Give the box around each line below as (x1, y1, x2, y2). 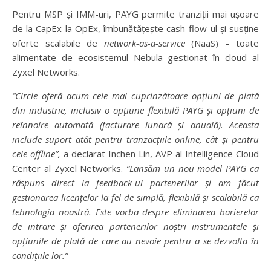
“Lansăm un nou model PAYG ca (126, 162, 260, 174)
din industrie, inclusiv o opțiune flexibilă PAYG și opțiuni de (12, 103, 259, 116)
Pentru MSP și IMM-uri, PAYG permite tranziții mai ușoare (12, 7, 259, 20)
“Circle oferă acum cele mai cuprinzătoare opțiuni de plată (12, 89, 259, 102)
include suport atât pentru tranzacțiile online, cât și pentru (12, 132, 259, 145)
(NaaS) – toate (184, 36, 259, 49)
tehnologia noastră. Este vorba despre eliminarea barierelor (12, 205, 259, 218)
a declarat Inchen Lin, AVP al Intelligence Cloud (60, 147, 259, 160)
